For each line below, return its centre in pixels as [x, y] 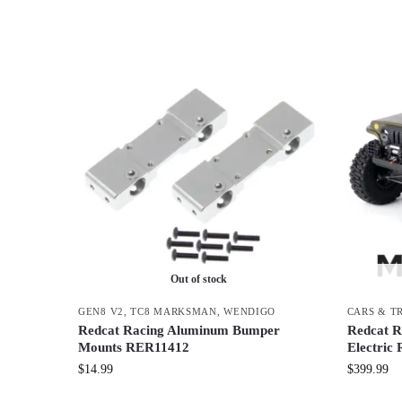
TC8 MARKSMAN [174, 311]
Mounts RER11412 [134, 347]
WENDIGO [250, 311]
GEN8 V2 [101, 311]
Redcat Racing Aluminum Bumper [179, 330]
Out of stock [199, 279]
